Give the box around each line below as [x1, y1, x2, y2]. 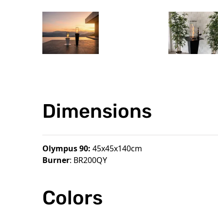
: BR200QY [69, 155, 107, 166]
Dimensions [42, 100, 152, 123]
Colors [42, 186, 103, 209]
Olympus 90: [42, 143, 92, 154]
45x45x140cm [92, 143, 142, 154]
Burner [42, 155, 70, 166]
